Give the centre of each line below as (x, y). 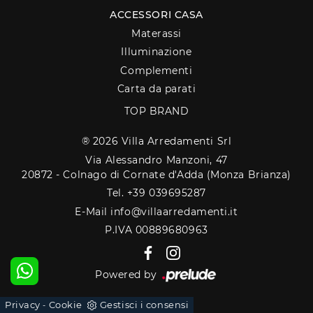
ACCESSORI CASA (156, 15)
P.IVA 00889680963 (156, 230)
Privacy (23, 305)
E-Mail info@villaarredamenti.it (156, 211)
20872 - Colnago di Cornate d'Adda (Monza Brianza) (156, 174)
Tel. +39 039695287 (156, 193)
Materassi (156, 33)
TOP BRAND (156, 111)
